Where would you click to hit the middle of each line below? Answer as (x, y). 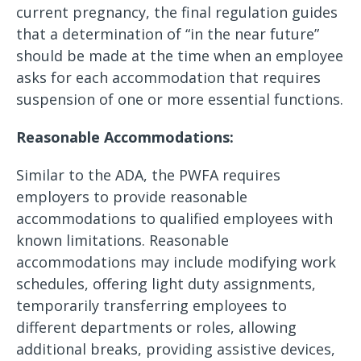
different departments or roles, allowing (156, 327)
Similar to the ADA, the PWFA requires (148, 175)
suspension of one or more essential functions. (180, 99)
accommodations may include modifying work (176, 262)
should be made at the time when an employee (180, 56)
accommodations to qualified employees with (174, 218)
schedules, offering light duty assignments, (166, 284)
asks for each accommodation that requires (168, 77)
